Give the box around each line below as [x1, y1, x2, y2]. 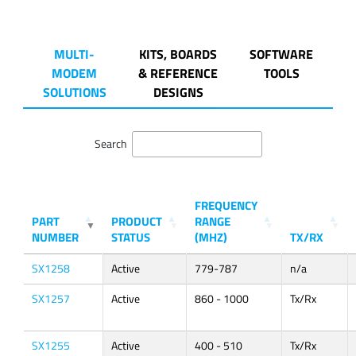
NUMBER [31, 227, 79, 246]
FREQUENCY [194, 195, 257, 215]
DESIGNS [153, 83, 203, 103]
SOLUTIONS [42, 83, 106, 103]
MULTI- [54, 44, 95, 64]
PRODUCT [110, 211, 162, 230]
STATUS [110, 227, 150, 246]
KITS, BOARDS [139, 44, 217, 64]
